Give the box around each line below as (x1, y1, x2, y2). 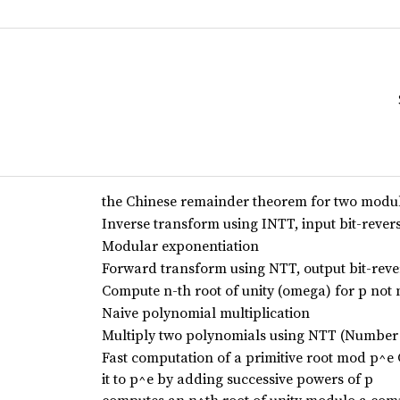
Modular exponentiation (101, 236, 259, 255)
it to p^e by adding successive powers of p (101, 369, 373, 388)
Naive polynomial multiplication (101, 303, 310, 322)
